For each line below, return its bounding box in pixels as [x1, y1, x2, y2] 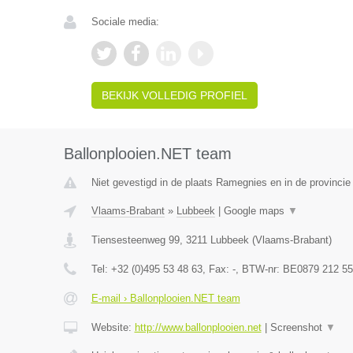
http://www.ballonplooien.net [134, 321, 262, 334]
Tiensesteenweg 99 [91, 234, 180, 247]
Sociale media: [91, 16, 159, 28]
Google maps [223, 205, 288, 217]
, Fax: [202, 263, 232, 276]
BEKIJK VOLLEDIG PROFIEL [101, 89, 247, 102]
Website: [91, 321, 135, 334]
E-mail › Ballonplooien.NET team [91, 292, 240, 305]
